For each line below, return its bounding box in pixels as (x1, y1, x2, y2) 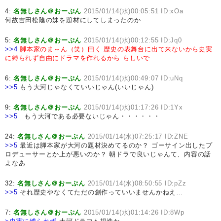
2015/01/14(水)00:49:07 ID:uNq (83, 74, 183, 82)
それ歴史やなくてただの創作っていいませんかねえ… (17, 188, 183, 196)
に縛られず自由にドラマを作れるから (5, 54, 121, 62)
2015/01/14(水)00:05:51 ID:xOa (83, 7, 184, 15)
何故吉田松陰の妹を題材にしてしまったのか (5, 16, 141, 24)
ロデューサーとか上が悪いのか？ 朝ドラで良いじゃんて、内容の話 (5, 150, 212, 158)
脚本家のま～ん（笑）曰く (20, 45, 102, 53)
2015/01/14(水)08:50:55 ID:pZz (87, 180, 186, 187)
